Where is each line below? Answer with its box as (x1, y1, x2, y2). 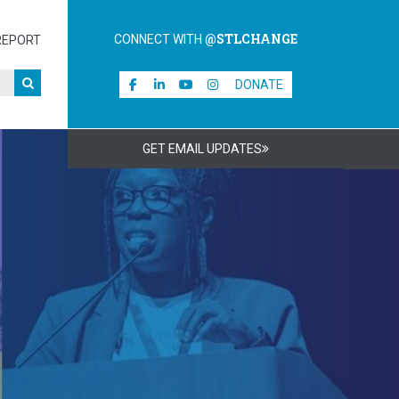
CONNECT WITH (114, 32, 205, 46)
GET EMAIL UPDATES (142, 141, 262, 156)
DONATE (235, 77, 283, 92)
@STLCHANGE (205, 30, 297, 47)
